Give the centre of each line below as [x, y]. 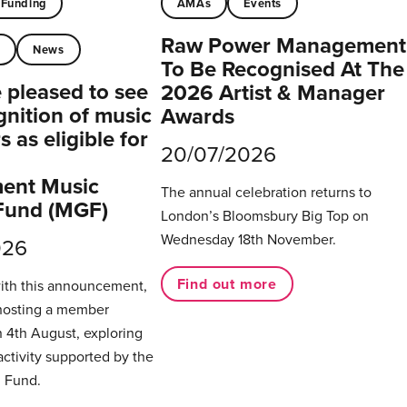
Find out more [227, 283]
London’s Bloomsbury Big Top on [264, 216]
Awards [197, 117]
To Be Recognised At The [282, 69]
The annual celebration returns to [266, 193]
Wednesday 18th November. [248, 240]
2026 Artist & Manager [273, 93]
